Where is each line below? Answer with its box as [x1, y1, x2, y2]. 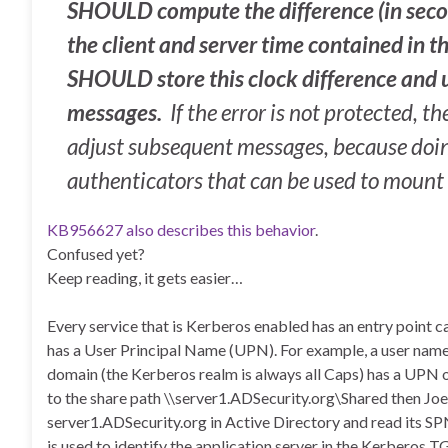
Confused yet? [47, 244, 145, 263]
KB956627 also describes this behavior [47, 220, 315, 239]
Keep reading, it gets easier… [47, 268, 243, 287]
